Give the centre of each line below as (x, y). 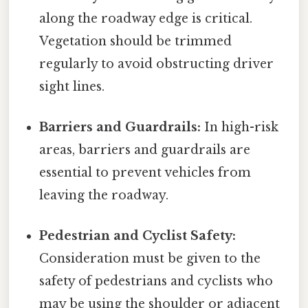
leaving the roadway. (104, 196)
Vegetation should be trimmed (136, 41)
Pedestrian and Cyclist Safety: (138, 236)
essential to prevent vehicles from (145, 173)
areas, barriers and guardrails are (145, 150)
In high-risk (240, 128)
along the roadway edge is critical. (146, 18)
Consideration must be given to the (150, 259)
